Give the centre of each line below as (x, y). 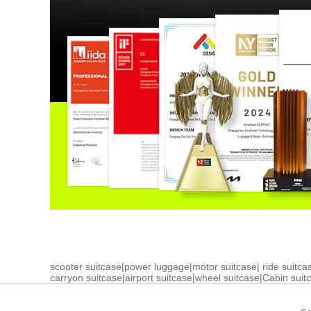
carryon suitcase (86, 278)
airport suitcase (159, 278)
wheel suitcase (227, 278)
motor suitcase (225, 267)
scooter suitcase (86, 267)
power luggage (157, 267)
